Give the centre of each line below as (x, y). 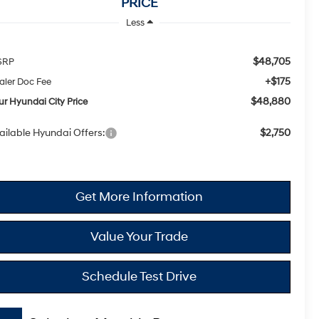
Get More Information (139, 197)
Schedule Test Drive (139, 276)
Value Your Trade (139, 236)
